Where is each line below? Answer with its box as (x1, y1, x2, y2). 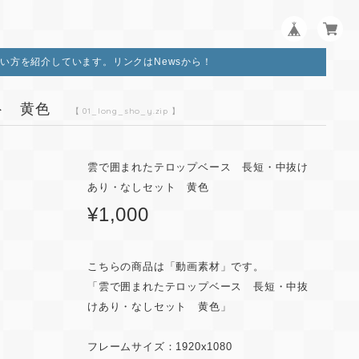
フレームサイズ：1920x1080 (87, 341, 232, 353)
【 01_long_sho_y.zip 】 (71, 106, 180, 117)
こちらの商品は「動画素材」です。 (87, 260, 264, 273)
